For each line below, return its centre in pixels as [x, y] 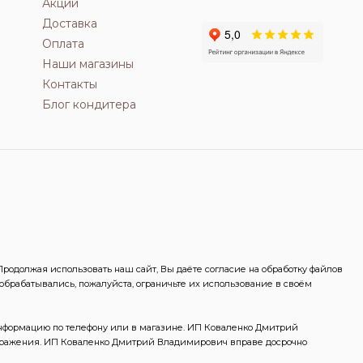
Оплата [63, 43]
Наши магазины [88, 64]
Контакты [69, 84]
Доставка [69, 23]
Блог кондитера [89, 104]
